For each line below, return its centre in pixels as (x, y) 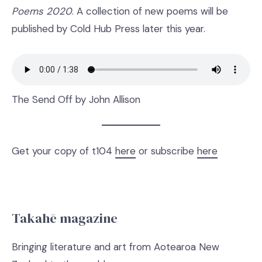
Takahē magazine (65, 218)
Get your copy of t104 (63, 151)
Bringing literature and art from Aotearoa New (116, 247)
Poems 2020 (42, 11)
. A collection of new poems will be (150, 11)
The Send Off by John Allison (76, 99)
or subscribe (166, 151)
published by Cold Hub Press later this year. (108, 29)
